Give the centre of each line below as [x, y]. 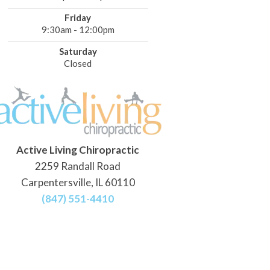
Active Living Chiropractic [78, 150]
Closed [78, 63]
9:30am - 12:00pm [78, 30]
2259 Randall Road [78, 166]
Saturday [78, 51]
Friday [78, 17]
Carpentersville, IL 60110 [78, 182]
